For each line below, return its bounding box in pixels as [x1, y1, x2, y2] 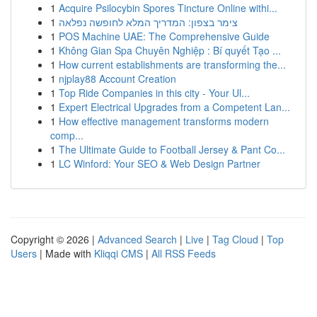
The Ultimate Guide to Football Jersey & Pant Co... [59, 142, 285, 156]
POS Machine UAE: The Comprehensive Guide [59, 29, 270, 43]
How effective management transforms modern [59, 114, 269, 128]
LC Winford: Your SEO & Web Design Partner [59, 156, 260, 171]
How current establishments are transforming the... [59, 57, 286, 71]
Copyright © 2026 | [11, 232, 98, 246]
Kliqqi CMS [94, 246, 143, 260]
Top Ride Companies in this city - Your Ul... [59, 86, 250, 100]
